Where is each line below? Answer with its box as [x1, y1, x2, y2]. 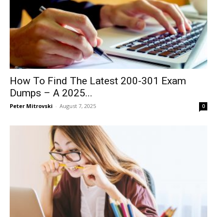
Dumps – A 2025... [10, 87, 93, 99]
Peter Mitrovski [10, 102, 53, 109]
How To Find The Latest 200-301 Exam [10, 75, 186, 87]
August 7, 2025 [60, 102, 96, 109]
